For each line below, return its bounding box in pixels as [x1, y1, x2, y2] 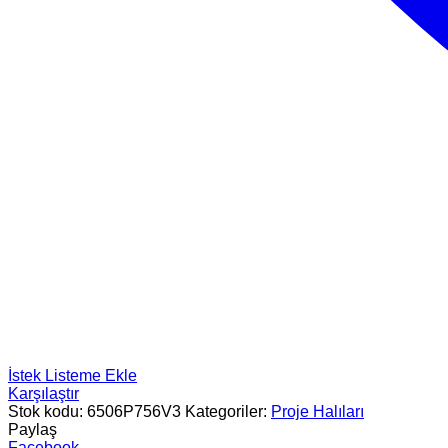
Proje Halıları [271, 403, 364, 421]
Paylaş [8, 421, 57, 439]
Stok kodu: [8, 403, 87, 421]
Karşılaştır [8, 385, 79, 403]
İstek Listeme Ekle [8, 367, 137, 385]
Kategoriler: [185, 403, 271, 421]
